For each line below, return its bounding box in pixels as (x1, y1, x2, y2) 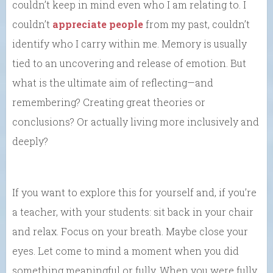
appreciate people (52, 17, 143, 30)
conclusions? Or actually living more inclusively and (12, 115, 259, 128)
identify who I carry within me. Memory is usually (12, 37, 247, 50)
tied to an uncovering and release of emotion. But (12, 56, 246, 69)
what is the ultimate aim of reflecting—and (12, 76, 213, 89)
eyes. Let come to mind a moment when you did (12, 244, 239, 257)
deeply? (12, 134, 48, 147)
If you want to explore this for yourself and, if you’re (12, 185, 257, 199)
